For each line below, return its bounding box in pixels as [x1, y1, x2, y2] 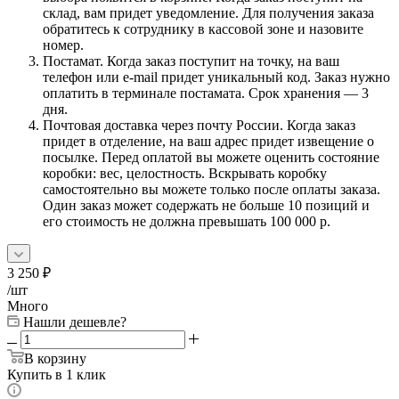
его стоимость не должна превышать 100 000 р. [43, 213, 330, 229]
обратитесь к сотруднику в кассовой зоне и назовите [43, 20, 363, 37]
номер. [43, 37, 84, 53]
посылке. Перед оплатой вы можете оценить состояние [43, 149, 379, 165]
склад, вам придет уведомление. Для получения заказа [43, 4, 374, 20]
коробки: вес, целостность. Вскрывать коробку [43, 165, 327, 181]
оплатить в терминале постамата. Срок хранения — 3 [43, 85, 369, 101]
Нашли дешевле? [23, 313, 126, 330]
